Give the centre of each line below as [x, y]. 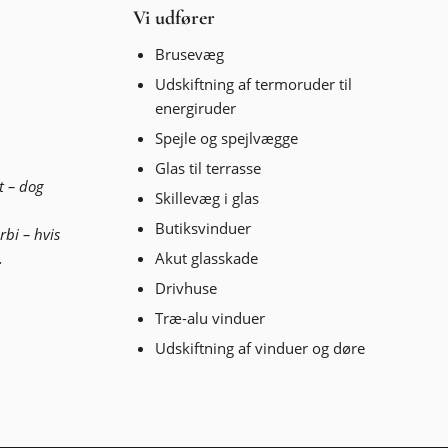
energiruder [196, 107]
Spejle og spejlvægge [227, 137]
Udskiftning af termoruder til [254, 83]
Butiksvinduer [203, 227]
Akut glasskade [207, 257]
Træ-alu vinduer [210, 317]
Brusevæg [190, 53]
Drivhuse [186, 287]
